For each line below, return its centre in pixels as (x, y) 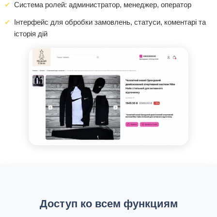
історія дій (31, 34)
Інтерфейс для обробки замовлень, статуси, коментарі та (110, 22)
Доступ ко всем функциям (108, 203)
